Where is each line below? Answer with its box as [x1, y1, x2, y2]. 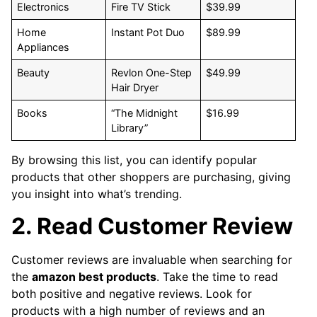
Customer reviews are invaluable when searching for [11, 252, 292, 267]
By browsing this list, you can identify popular [11, 153, 257, 168]
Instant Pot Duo [111, 26, 185, 39]
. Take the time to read [156, 269, 278, 284]
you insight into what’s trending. [11, 187, 182, 202]
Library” [111, 122, 149, 134]
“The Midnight [111, 107, 178, 120]
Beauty [17, 67, 50, 79]
